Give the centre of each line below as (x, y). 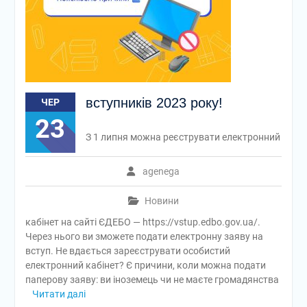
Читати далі (59, 294)
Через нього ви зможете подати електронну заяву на (144, 236)
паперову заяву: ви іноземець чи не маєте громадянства (152, 280)
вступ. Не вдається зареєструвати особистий (127, 251)
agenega (161, 171)
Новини (161, 201)
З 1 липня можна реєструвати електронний (183, 137)
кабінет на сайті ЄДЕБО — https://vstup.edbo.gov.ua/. (143, 222)
